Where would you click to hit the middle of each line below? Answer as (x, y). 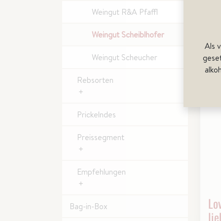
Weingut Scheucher (125, 57)
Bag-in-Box (89, 206)
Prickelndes (96, 114)
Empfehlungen (101, 172)
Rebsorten (95, 80)
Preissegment (101, 137)
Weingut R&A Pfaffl (125, 12)
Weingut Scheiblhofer (128, 35)
